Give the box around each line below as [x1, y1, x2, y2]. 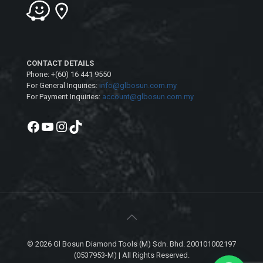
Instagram [54, 117, 119, 134]
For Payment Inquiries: [26, 92, 102, 102]
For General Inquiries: [26, 81, 99, 90]
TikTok [68, 117, 110, 134]
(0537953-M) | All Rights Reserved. [73, 251, 190, 260]
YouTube [40, 117, 95, 134]
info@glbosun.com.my [99, 81, 177, 90]
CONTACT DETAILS [26, 59, 94, 68]
